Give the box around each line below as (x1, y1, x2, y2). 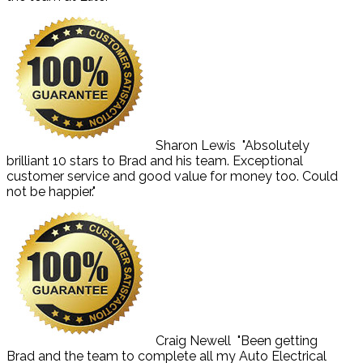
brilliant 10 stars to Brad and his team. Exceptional (6, 152, 303, 169)
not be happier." (6, 183, 96, 199)
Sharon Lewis (152, 137, 239, 153)
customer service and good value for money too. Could (6, 168, 338, 184)
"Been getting (237, 332, 318, 348)
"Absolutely (242, 137, 310, 153)
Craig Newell (152, 332, 234, 348)
